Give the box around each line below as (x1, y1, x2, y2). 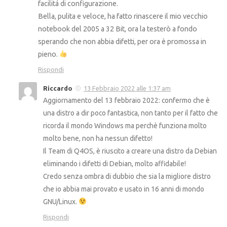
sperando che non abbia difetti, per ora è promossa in (38, 37, 206, 46)
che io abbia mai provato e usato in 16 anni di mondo (43, 184, 204, 193)
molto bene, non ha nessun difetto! (43, 134, 153, 142)
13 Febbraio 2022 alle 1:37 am (84, 84, 171, 92)
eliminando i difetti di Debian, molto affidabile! (43, 159, 186, 168)
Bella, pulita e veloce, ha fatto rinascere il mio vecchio (38, 12, 208, 20)
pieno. (38, 50, 59, 58)
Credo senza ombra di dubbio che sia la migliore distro (43, 172, 211, 180)
